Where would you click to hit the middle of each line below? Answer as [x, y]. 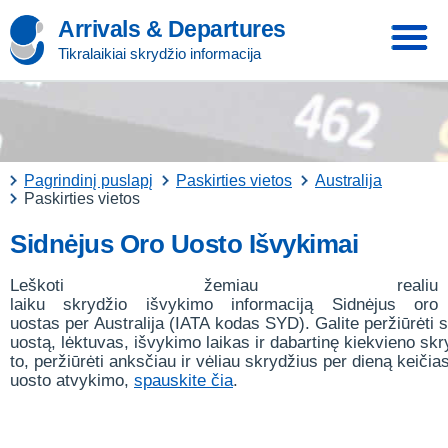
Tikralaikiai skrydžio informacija [159, 53]
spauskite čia [183, 380]
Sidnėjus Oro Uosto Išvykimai [184, 244]
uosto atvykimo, [72, 380]
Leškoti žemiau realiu [224, 285]
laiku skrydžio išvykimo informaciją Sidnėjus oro [224, 304]
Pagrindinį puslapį [88, 180]
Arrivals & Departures [172, 29]
